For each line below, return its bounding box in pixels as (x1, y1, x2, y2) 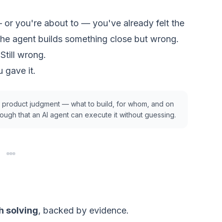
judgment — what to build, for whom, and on (28, 100, 174, 108)
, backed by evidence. (38, 205, 129, 216)
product (2, 100, 28, 108)
